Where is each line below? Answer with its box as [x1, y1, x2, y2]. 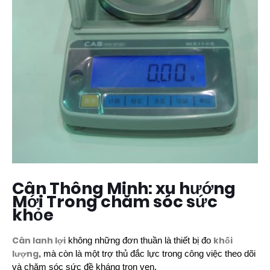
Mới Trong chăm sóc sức [12, 190, 218, 213]
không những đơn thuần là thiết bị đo [66, 235, 213, 245]
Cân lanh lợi [12, 234, 66, 246]
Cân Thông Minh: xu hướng [12, 177, 236, 199]
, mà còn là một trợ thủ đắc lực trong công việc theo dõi [39, 248, 256, 259]
